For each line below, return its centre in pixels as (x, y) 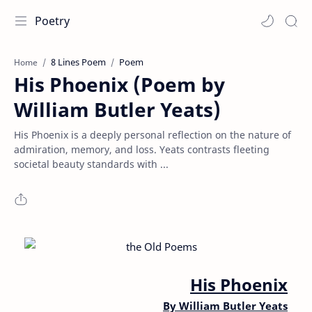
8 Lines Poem (78, 62)
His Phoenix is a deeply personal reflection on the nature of (153, 135)
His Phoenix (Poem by (119, 84)
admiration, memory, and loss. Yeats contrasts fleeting (142, 149)
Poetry (52, 21)
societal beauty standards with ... (91, 164)
